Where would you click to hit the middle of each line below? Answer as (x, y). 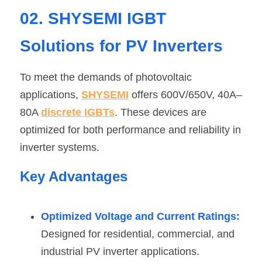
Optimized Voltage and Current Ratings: (140, 216)
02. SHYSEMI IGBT (93, 18)
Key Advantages (74, 176)
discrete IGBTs (78, 112)
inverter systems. (60, 147)
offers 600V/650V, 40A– (185, 94)
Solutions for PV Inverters (121, 46)
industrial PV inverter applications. (122, 251)
